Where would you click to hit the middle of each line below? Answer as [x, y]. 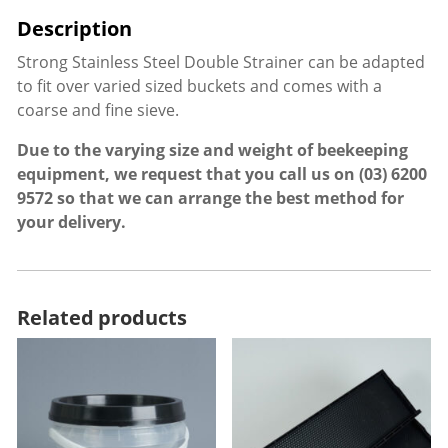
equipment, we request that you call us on [187, 174]
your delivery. [71, 222]
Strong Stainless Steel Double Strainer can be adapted [220, 62]
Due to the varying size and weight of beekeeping [212, 150]
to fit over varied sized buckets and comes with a [199, 86]
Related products [102, 317]
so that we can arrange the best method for [228, 198]
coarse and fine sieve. [97, 110]
